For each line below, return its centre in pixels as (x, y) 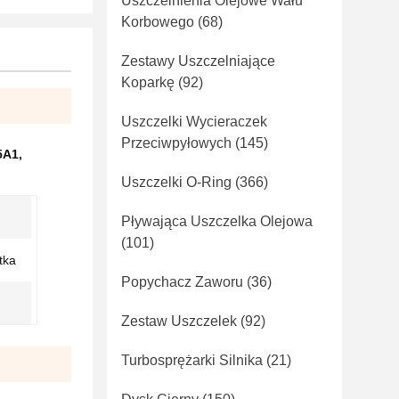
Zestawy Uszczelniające (198, 61)
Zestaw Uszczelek (179, 321)
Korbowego (158, 22)
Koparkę (148, 82)
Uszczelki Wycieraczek (194, 122)
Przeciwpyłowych (176, 143)
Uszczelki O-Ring (176, 182)
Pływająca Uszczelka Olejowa (217, 221)
